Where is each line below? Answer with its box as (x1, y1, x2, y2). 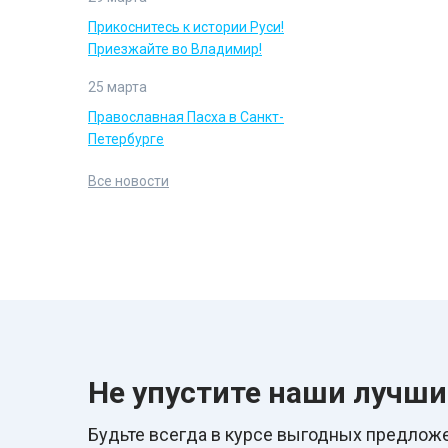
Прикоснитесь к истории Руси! (88, 19, 284, 35)
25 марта (88, 79, 147, 95)
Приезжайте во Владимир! (88, 41, 262, 57)
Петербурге (88, 131, 164, 147)
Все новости (88, 173, 169, 189)
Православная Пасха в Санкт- (88, 109, 284, 125)
